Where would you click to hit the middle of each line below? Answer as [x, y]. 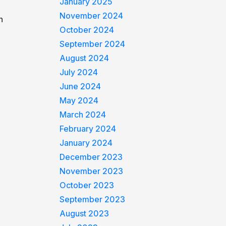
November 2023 [92, 171]
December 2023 [91, 157]
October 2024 [87, 30]
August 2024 [84, 58]
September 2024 [93, 44]
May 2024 [79, 100]
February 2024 [88, 129]
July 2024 [79, 72]
